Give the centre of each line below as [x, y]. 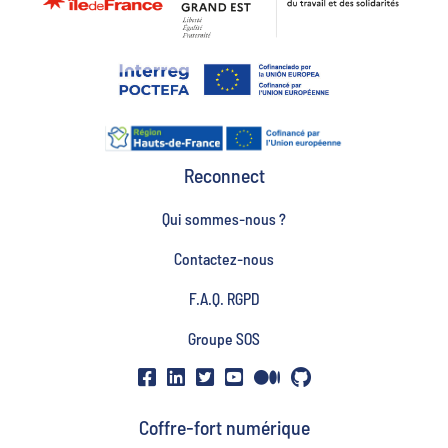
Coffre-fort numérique [224, 426]
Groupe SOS [224, 338]
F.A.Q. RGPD [224, 298]
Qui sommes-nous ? [224, 218]
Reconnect [224, 174]
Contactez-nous [224, 258]
